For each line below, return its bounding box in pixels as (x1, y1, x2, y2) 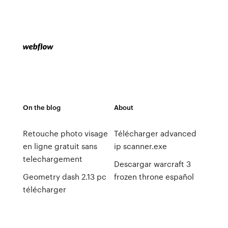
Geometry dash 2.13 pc (22, 171, 106, 182)
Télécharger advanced (113, 128, 196, 139)
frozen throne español (113, 171, 194, 182)
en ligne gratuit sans (22, 140, 97, 152)
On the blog (22, 102, 61, 112)
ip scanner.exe (113, 140, 167, 152)
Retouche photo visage (22, 128, 108, 139)
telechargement (22, 153, 82, 164)
